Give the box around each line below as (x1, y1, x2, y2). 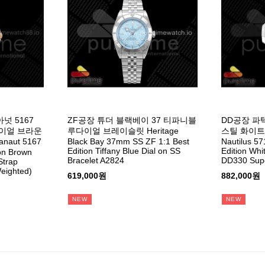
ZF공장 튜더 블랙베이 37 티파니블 (67, 115, 196, 125)
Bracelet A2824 (67, 155, 124, 165)
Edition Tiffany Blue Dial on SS (67, 146, 180, 156)
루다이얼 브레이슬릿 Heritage (67, 125, 179, 135)
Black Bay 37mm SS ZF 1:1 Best (67, 136, 189, 146)
